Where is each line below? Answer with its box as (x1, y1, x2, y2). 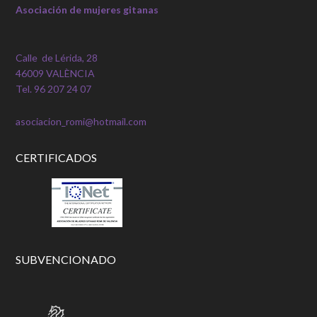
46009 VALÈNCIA (16, 67, 96, 79)
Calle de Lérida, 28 (16, 52, 98, 64)
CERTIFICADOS (16, 151, 98, 164)
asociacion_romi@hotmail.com (16, 115, 147, 127)
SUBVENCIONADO (16, 253, 117, 266)
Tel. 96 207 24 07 (16, 83, 92, 95)
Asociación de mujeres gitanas (16, 4, 159, 16)
